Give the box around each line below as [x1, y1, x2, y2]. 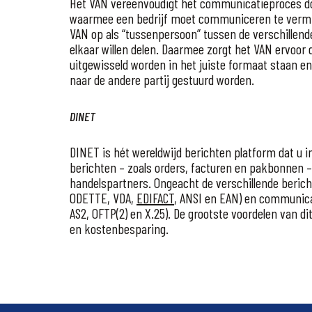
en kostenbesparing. [70, 219, 169, 237]
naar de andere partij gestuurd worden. [70, 70, 254, 88]
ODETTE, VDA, [70, 189, 136, 206]
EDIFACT [136, 189, 174, 206]
